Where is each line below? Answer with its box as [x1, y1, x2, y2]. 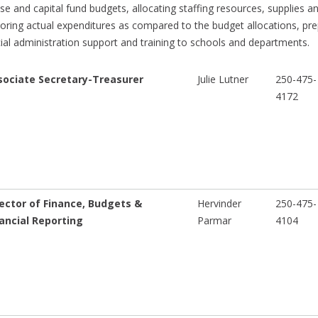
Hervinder [197, 197, 241, 211]
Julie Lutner [197, 72, 248, 87]
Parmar [197, 214, 231, 228]
